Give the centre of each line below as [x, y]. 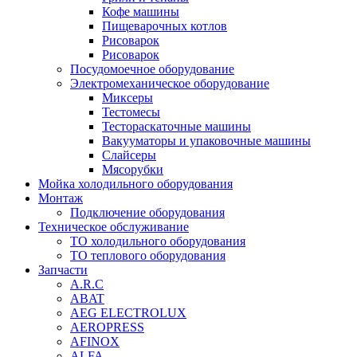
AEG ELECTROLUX [128, 313]
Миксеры [127, 98]
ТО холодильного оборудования [158, 241]
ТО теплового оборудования [148, 256]
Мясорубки [133, 170]
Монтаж [61, 198]
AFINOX [95, 342]
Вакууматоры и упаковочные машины [206, 141]
